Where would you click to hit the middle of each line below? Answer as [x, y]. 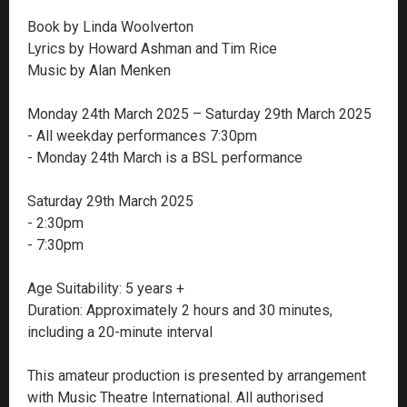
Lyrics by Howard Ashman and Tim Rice [152, 48]
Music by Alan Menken [99, 70]
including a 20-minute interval [120, 332]
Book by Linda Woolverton [110, 26]
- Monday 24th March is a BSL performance [165, 157]
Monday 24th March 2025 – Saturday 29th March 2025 [199, 114]
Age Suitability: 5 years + [106, 288]
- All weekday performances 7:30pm [142, 135]
